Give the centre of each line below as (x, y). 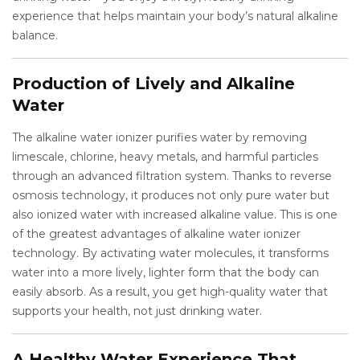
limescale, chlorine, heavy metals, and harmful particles (165, 157)
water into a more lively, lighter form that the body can (166, 272)
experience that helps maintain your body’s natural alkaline (175, 16)
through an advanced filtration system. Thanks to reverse (172, 176)
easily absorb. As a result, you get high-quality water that (170, 292)
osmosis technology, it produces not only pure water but (171, 195)
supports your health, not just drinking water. (137, 311)
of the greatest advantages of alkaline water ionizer (156, 234)
